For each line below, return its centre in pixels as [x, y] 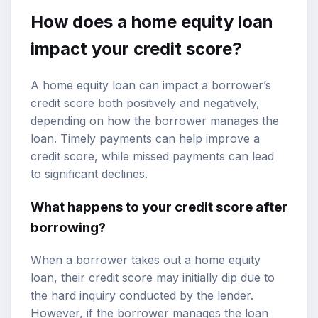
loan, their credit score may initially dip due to [153, 277]
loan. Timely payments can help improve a [145, 139]
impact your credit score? [136, 49]
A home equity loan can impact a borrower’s [151, 86]
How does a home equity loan [152, 22]
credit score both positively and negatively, [145, 103]
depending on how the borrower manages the [155, 121]
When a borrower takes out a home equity [146, 259]
